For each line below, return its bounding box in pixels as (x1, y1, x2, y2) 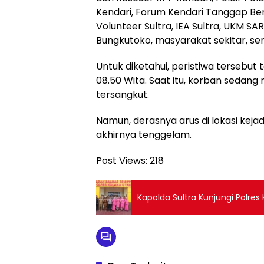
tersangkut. (96, 88, 149, 102)
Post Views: (96, 154, 147, 168)
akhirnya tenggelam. (96, 128, 192, 142)
